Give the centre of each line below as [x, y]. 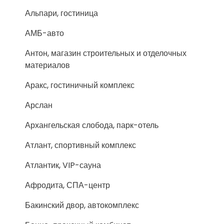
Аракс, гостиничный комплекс [80, 85]
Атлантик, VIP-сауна [63, 165]
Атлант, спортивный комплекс [80, 145]
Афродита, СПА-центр [67, 185]
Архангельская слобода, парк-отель [92, 125]
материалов [47, 65]
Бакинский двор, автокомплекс [82, 205]
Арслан [39, 105]
